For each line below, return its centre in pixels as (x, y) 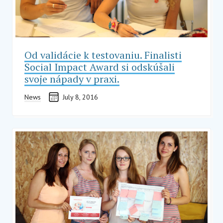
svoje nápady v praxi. (72, 79)
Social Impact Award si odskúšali (100, 67)
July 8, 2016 (80, 97)
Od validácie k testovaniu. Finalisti (103, 55)
